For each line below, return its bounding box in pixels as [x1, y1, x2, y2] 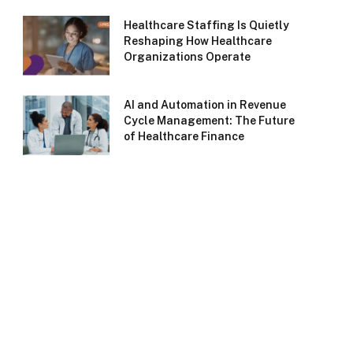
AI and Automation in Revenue [124, 98, 286, 112]
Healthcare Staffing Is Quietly [124, 19, 289, 32]
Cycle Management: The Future [124, 114, 295, 128]
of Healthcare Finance [124, 130, 244, 143]
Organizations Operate [124, 50, 251, 64]
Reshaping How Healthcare [124, 35, 272, 48]
